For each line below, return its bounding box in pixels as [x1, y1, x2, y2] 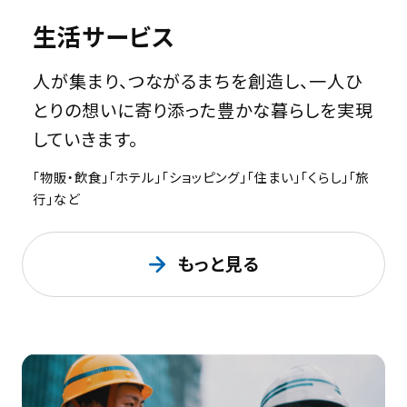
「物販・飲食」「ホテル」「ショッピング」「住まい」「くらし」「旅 [32, 167, 370, 187]
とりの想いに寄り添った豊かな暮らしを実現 [32, 96, 373, 123]
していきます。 [32, 125, 138, 152]
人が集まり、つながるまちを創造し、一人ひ [32, 67, 362, 94]
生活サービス [32, 19, 174, 55]
